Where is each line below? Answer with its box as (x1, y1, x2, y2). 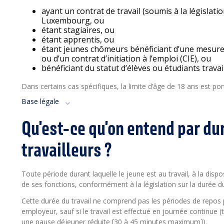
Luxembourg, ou (41, 15, 104, 26)
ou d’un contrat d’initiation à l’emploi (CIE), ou (41, 53, 211, 64)
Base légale (21, 96, 59, 106)
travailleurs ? (21, 137, 111, 161)
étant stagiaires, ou (41, 24, 114, 35)
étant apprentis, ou (41, 34, 114, 45)
